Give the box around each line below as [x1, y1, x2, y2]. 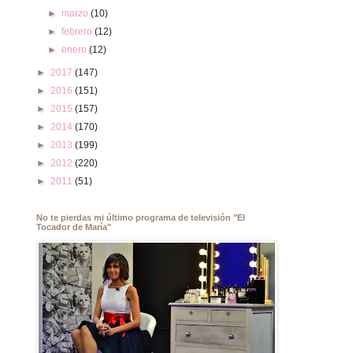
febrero [61, 26, 95, 37]
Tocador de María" [36, 222, 111, 232]
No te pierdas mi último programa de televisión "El [36, 213, 245, 222]
